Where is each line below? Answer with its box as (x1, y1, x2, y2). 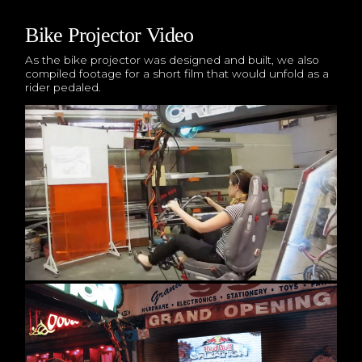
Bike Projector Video (25, 23, 194, 47)
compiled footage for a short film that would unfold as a (25, 66, 330, 80)
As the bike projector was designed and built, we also (25, 53, 320, 66)
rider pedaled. (25, 80, 102, 94)
